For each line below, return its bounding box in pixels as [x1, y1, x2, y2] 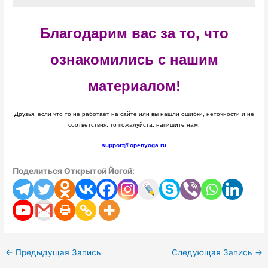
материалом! [87, 78, 181, 95]
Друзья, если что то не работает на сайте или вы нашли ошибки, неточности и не [14, 111, 254, 118]
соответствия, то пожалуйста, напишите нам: [68, 121, 200, 129]
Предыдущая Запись [13, 248, 102, 258]
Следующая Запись [171, 248, 255, 258]
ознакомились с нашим [50, 51, 218, 68]
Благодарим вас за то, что [39, 25, 229, 42]
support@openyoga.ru [102, 142, 166, 149]
